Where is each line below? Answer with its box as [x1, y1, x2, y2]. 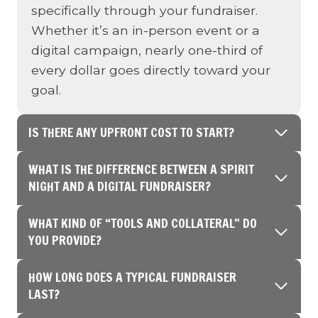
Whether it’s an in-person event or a [31, 23, 260, 38]
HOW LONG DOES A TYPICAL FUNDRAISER [28, 268, 236, 286]
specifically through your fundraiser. [31, 3, 258, 18]
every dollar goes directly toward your [31, 62, 270, 77]
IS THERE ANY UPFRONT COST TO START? [28, 124, 234, 141]
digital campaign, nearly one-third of [31, 43, 263, 57]
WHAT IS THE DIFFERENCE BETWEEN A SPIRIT [28, 160, 254, 178]
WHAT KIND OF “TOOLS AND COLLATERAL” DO [28, 214, 257, 232]
